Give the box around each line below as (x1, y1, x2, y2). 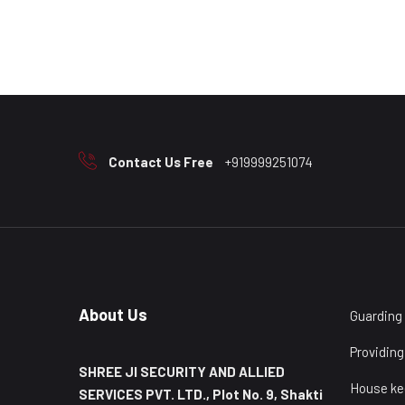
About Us (79, 305, 147, 325)
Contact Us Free (108, 154, 213, 170)
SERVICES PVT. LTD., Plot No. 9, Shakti (79, 386, 323, 402)
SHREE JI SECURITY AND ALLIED (79, 363, 285, 380)
